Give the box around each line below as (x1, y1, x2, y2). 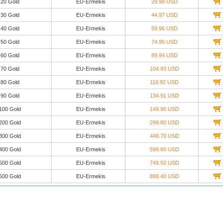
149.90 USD (149, 106, 179, 112)
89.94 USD (151, 52, 178, 58)
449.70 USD (149, 133, 179, 139)
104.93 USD (149, 66, 179, 72)
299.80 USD (149, 119, 179, 125)
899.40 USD (149, 173, 179, 179)
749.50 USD (149, 160, 179, 166)
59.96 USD (151, 25, 178, 31)
